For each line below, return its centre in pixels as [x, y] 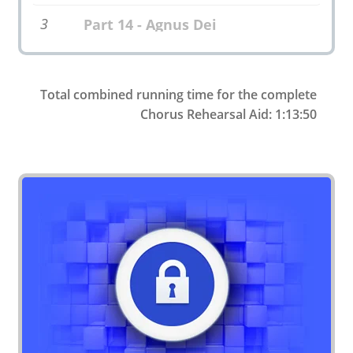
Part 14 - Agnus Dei [150, 25]
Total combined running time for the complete [178, 95]
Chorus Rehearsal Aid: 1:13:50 [229, 115]
